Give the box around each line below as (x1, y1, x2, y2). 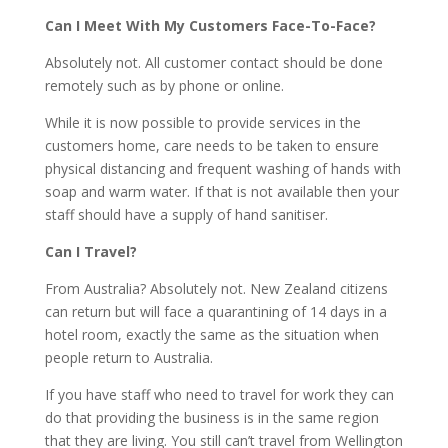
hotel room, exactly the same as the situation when (44, 325, 379, 345)
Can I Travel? (44, 242, 137, 262)
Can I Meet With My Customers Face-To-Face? (44, 16, 376, 36)
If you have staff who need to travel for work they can (44, 385, 394, 405)
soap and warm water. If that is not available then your (44, 182, 399, 202)
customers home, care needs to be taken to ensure (44, 136, 379, 156)
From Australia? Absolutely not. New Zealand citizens (44, 279, 388, 299)
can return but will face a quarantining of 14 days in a (44, 302, 387, 322)
